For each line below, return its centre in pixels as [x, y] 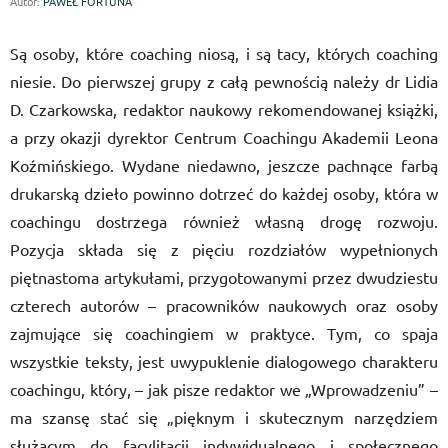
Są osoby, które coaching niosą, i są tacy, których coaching [224, 53]
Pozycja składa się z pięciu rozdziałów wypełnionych [224, 249]
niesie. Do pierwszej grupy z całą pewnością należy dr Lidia [224, 81]
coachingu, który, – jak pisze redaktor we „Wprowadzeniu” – [224, 389]
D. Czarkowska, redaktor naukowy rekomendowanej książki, [224, 109]
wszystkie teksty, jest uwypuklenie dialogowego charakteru [224, 361]
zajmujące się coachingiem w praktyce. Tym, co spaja [224, 333]
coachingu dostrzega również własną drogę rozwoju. [224, 221]
